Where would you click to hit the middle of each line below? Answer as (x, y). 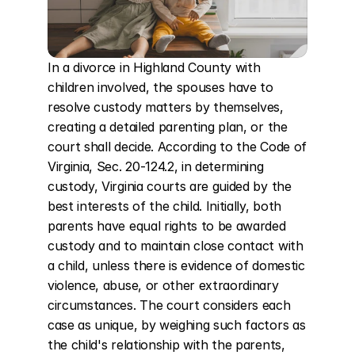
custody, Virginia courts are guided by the (170, 186)
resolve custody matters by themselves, (166, 107)
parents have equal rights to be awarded (167, 226)
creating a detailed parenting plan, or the (168, 127)
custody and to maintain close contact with (176, 246)
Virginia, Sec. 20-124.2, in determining (156, 166)
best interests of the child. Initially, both (164, 206)
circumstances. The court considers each (169, 305)
